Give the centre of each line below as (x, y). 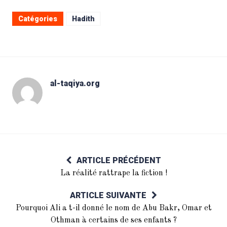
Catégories (38, 19)
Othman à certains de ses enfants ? (113, 220)
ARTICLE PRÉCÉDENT (119, 160)
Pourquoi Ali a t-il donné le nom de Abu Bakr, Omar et (113, 208)
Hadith (83, 19)
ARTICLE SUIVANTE (108, 195)
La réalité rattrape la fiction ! (113, 173)
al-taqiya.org (75, 83)
